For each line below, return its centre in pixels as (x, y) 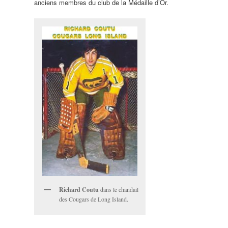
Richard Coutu (79, 189)
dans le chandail (118, 189)
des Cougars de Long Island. (93, 199)
